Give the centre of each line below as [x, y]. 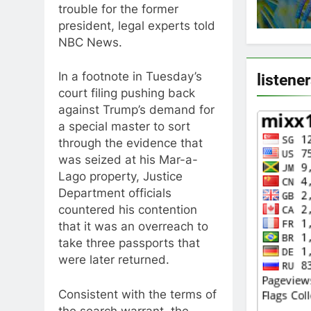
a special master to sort [124, 126]
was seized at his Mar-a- [128, 160]
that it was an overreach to [133, 226]
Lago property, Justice [120, 176]
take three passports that [129, 243]
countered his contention [128, 210]
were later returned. [114, 260]
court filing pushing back [127, 93]
